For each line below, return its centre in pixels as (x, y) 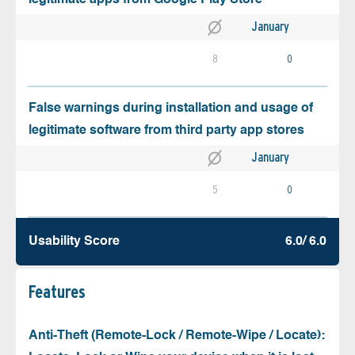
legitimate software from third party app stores (166, 131)
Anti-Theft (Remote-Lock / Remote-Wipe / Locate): (177, 336)
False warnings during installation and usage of (171, 109)
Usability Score (74, 242)
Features (57, 292)
